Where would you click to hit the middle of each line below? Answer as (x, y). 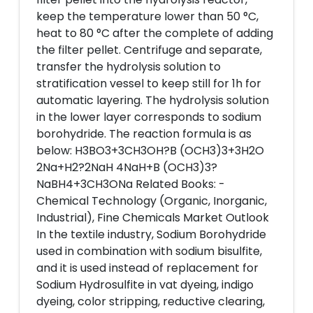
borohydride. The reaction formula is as (144, 134)
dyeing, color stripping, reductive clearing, (151, 301)
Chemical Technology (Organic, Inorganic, (152, 201)
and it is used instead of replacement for (147, 268)
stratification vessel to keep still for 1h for (149, 83)
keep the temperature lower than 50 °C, (147, 16)
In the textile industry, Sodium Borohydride (151, 234)
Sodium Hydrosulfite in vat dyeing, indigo (145, 285)
